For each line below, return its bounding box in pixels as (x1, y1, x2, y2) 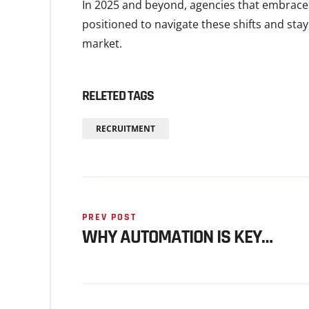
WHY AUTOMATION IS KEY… (82, 225, 272, 250)
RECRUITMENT (96, 123, 155, 134)
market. (82, 36, 122, 51)
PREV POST (82, 211, 137, 223)
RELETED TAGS (82, 87, 154, 105)
